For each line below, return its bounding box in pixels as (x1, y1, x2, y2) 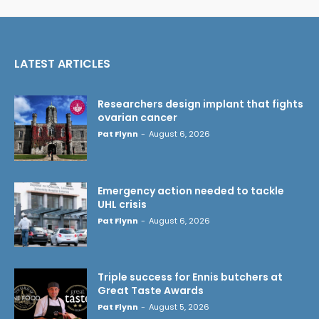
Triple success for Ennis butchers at (98, 270, 283, 285)
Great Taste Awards (98, 283, 204, 298)
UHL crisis (98, 197, 147, 211)
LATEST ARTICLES (14, 55, 110, 72)
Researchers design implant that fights (98, 96, 303, 111)
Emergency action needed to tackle (98, 183, 284, 198)
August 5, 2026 (149, 301, 209, 313)
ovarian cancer (98, 110, 177, 125)
